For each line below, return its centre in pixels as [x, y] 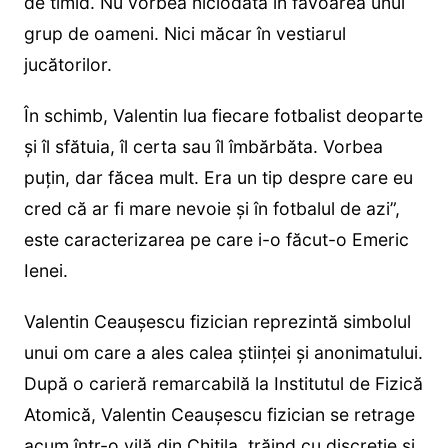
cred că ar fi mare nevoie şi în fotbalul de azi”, [211, 209]
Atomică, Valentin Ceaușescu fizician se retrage [219, 415]
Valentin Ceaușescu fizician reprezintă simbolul [217, 322]
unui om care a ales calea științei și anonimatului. [223, 353]
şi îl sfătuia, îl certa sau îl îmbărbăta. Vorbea [203, 147]
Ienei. [45, 271]
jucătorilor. [67, 65]
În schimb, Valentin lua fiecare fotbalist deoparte [223, 116]
